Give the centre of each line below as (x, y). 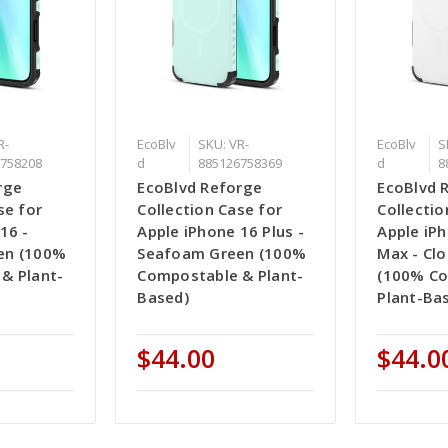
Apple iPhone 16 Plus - (220, 231)
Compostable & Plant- (220, 275)
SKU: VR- (223, 144)
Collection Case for (210, 209)
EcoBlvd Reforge (200, 187)
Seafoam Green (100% (222, 253)
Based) (163, 297)
